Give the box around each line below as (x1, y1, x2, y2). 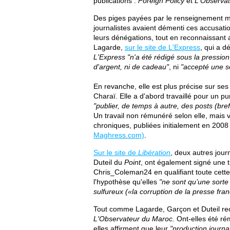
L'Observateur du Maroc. (93, 215, 177, 223)
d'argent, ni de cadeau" (93, 63, 169, 71)
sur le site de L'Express (125, 43, 200, 51)
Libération (138, 148, 170, 157)
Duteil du (93, 158, 124, 166)
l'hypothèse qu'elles (93, 178, 159, 186)
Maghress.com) (93, 131, 144, 139)
